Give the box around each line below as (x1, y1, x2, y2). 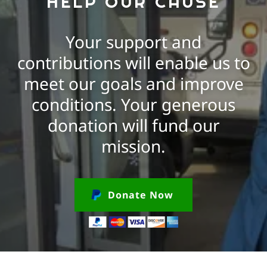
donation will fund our (47, 113, 220, 136)
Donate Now (107, 188, 174, 201)
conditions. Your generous (32, 92, 235, 116)
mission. (101, 134, 166, 157)
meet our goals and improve (23, 72, 244, 95)
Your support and (66, 30, 201, 53)
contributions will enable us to (17, 51, 250, 74)
